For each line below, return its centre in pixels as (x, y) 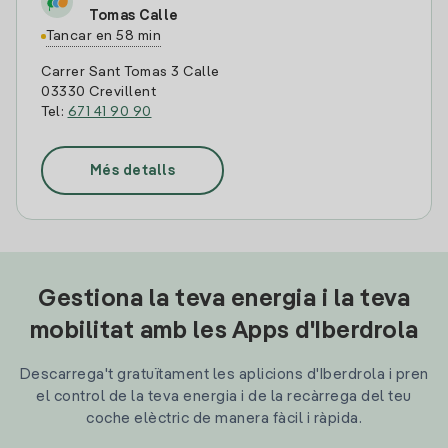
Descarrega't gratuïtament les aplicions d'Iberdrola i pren (224, 374)
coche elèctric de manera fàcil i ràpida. (224, 418)
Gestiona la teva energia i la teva (224, 300)
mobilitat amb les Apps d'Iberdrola (224, 332)
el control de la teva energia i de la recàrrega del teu (224, 396)
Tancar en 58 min (103, 36)
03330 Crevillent (98, 92)
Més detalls (132, 170)
